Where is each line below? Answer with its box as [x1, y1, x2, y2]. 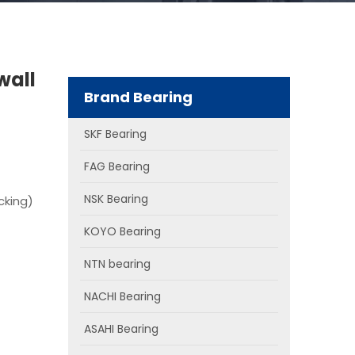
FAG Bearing [84, 158, 150, 174]
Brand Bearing [84, 87, 193, 107]
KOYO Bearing [84, 223, 161, 239]
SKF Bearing [84, 126, 147, 142]
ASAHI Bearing [84, 321, 158, 337]
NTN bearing [84, 256, 151, 272]
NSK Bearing [84, 191, 148, 207]
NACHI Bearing [84, 288, 161, 304]
